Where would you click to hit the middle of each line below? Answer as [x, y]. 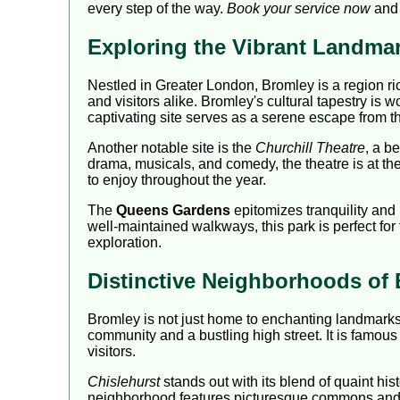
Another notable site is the [171, 148]
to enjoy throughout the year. [177, 180]
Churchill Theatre [310, 148]
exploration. [125, 243]
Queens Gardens [173, 211]
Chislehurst [124, 381]
